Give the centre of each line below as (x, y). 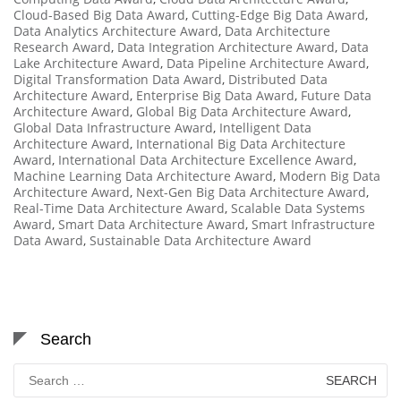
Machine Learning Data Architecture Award (143, 175)
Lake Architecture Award (87, 63)
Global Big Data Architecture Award (242, 111)
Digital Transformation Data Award (118, 79)
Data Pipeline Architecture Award (266, 63)
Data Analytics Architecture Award (116, 30)
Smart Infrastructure (313, 224)
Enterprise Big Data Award (215, 95)
